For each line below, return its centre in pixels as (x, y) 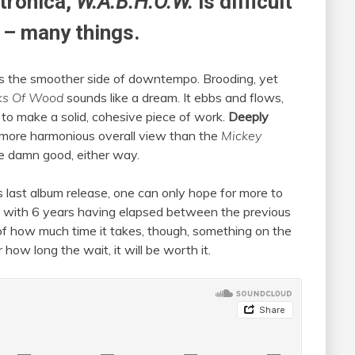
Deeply (248, 117)
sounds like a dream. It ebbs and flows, (174, 98)
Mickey (241, 136)
